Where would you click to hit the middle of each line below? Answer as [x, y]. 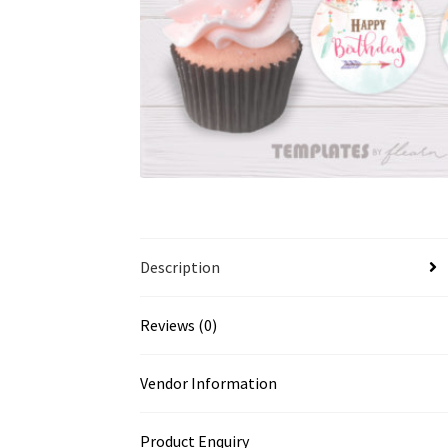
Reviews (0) [179, 324]
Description [180, 266]
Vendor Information [209, 382]
